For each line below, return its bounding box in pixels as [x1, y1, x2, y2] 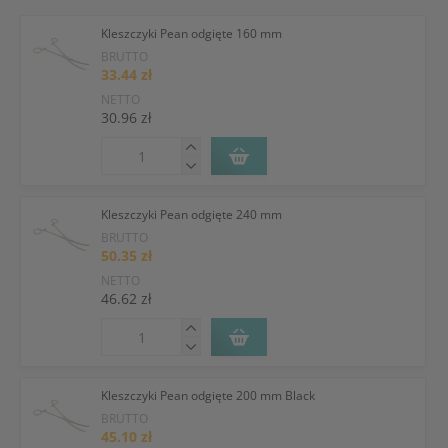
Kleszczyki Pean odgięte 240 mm [101, 206, 282, 223]
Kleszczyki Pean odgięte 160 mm [101, 25, 282, 42]
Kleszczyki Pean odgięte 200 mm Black [101, 387, 315, 404]
